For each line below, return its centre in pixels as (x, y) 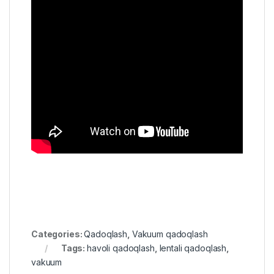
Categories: (58, 234)
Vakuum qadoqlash (170, 234)
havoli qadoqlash (121, 248)
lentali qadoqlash (193, 248)
